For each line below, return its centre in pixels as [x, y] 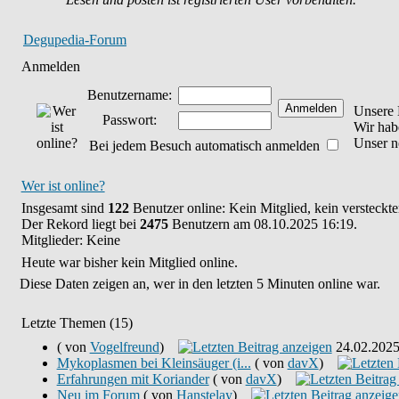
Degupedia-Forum [75, 40]
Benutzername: [129, 95]
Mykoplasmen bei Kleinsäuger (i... [154, 363]
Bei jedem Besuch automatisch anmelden [207, 146]
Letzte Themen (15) [77, 323]
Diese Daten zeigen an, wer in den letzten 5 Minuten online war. [199, 284]
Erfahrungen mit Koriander [133, 379]
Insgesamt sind [64, 208]
